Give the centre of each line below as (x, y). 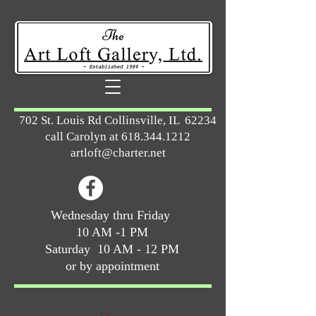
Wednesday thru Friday (112, 215)
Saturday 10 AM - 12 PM (112, 249)
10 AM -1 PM (112, 232)
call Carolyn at (83, 136)
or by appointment (112, 266)
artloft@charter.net (118, 153)
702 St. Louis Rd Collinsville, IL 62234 (118, 120)
